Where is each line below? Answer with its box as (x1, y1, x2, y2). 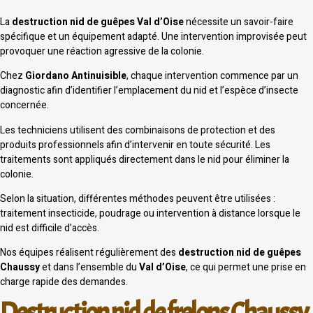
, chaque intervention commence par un (126, 68, 298, 84)
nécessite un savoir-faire (184, 14, 293, 29)
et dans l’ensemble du (40, 260, 139, 275)
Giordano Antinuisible (25, 68, 126, 84)
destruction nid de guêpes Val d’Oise (12, 14, 184, 29)
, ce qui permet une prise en (186, 260, 306, 275)
